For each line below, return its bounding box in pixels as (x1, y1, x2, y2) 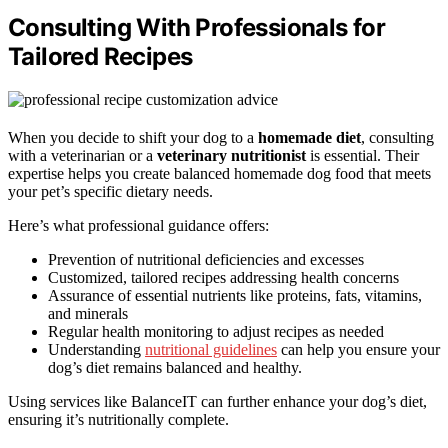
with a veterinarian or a (8, 147, 157, 165)
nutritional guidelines (145, 341, 277, 359)
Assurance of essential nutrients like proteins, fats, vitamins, (48, 287, 422, 305)
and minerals (48, 305, 128, 323)
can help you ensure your (277, 341, 440, 359)
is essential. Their (306, 147, 419, 165)
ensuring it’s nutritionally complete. (8, 411, 229, 429)
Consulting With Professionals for (8, 13, 386, 43)
